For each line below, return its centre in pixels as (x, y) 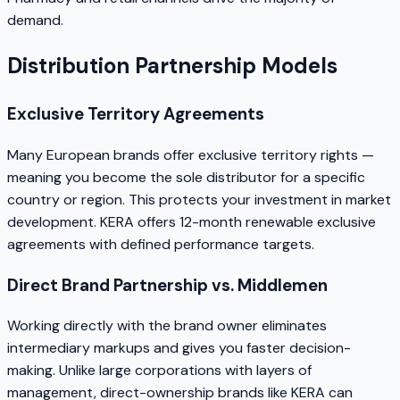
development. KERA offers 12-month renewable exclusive (192, 221)
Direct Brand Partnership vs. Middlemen (167, 285)
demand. (35, 21)
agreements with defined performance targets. (161, 244)
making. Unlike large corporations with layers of (159, 371)
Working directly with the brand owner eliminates (167, 326)
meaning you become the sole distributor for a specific (186, 177)
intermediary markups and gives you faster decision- (179, 348)
